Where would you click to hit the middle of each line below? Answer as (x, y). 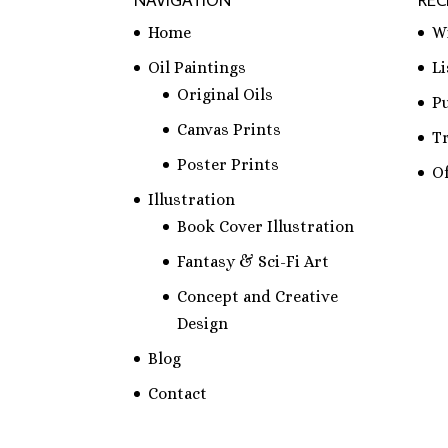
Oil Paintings (197, 68)
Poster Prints (228, 165)
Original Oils (225, 95)
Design (203, 324)
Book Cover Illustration (266, 227)
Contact (178, 394)
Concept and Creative (258, 297)
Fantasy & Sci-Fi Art (253, 262)
